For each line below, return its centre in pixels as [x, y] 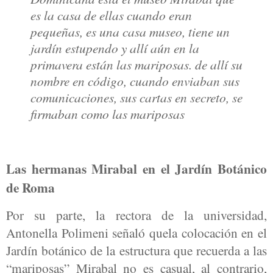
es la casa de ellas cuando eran [111, 15]
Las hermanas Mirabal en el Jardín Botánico [136, 168]
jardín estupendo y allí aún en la [115, 48]
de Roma [30, 187]
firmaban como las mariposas [108, 113]
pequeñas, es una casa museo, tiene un [130, 31]
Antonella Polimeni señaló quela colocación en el [136, 233]
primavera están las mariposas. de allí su [136, 64]
